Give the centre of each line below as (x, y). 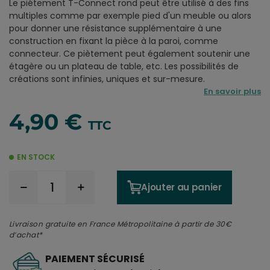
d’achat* (26, 234)
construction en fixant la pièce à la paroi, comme (114, 41)
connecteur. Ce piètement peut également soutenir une (130, 53)
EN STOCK (36, 157)
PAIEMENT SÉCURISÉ (95, 259)
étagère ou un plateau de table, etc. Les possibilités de (124, 66)
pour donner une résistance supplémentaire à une (115, 28)
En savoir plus (232, 91)
